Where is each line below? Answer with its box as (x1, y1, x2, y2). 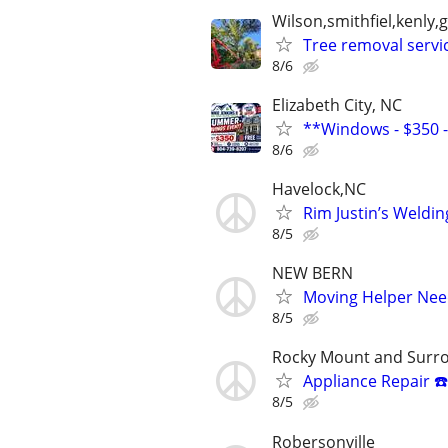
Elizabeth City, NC (272, 93, 402, 116)
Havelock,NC (272, 178, 366, 200)
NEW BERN (272, 262, 353, 285)
